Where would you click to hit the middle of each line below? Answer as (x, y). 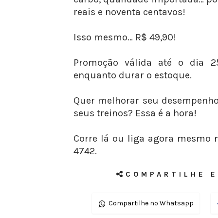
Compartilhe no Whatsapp (151, 203)
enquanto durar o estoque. (132, 75)
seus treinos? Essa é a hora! (135, 113)
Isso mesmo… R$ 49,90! (125, 37)
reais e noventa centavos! (129, 12)
